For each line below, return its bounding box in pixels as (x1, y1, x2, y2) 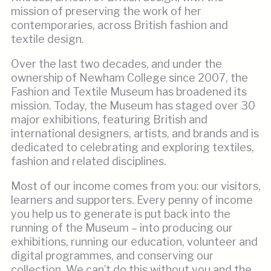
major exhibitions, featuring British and (11, 113, 207, 126)
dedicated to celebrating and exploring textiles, (11, 141, 254, 154)
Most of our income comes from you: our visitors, (11, 180, 261, 192)
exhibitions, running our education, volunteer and (11, 235, 258, 248)
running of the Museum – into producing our (11, 221, 233, 234)
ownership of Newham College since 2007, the (11, 71, 248, 84)
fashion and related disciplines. (11, 155, 166, 168)
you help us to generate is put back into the (11, 207, 230, 220)
